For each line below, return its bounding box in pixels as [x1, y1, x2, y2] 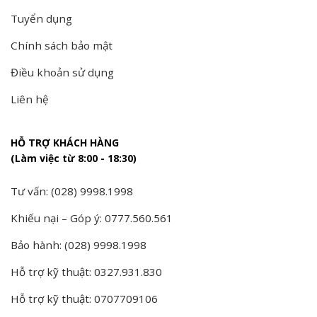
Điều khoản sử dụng [11, 65, 114, 79]
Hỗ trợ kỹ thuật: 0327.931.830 [11, 265, 162, 279]
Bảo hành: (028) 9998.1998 [11, 238, 146, 253]
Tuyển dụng [11, 11, 72, 25]
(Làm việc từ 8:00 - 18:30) [11, 151, 137, 166]
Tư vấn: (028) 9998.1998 [11, 184, 133, 199]
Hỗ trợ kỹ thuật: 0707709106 [11, 292, 158, 306]
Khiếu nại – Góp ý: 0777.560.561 [11, 211, 173, 226]
